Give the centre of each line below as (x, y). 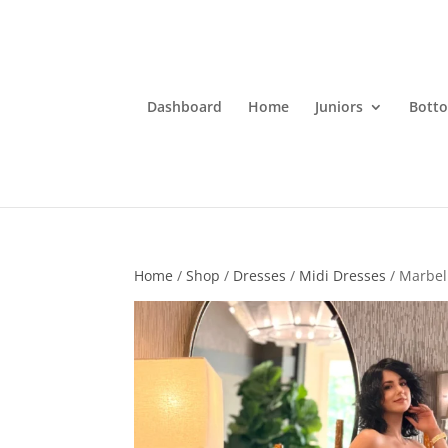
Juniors (339, 106)
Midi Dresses (343, 275)
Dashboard (184, 106)
